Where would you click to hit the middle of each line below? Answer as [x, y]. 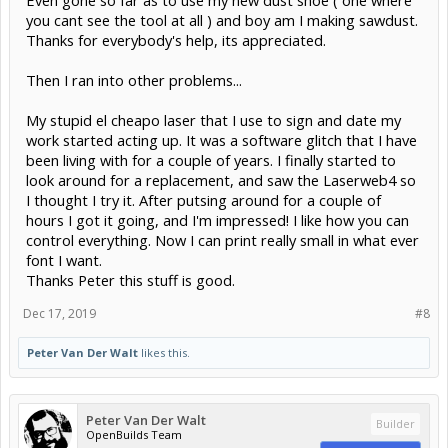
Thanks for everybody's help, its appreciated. [176, 40]
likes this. [164, 353]
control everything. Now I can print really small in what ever [222, 240]
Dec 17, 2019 [59, 314]
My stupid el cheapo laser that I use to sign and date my [213, 120]
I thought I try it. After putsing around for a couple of [203, 200]
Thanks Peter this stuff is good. [130, 280]
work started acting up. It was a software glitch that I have [221, 140]
